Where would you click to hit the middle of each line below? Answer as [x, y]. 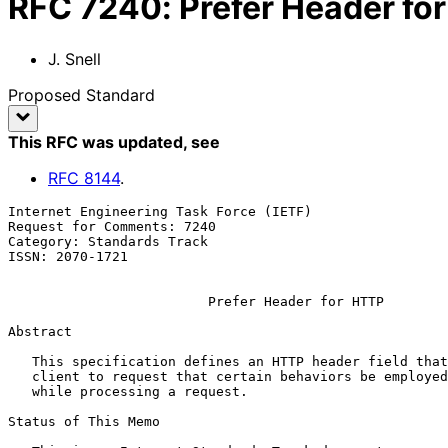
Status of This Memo [84, 421]
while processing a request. [20, 391]
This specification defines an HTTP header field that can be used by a [20, 361]
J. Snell [74, 58]
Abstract [40, 331]
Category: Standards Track [108, 241]
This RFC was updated [95, 141]
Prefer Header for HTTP [296, 301]
